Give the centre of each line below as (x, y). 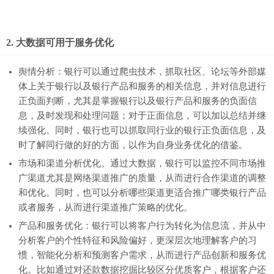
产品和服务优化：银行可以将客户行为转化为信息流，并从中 (142, 226)
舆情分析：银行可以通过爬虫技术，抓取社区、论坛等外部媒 (142, 72)
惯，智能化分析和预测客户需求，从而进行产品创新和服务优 (142, 255)
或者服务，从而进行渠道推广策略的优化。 (106, 208)
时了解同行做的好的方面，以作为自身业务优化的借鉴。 (133, 145)
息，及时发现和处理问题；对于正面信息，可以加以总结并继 (142, 116)
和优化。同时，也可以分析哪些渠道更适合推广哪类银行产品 (142, 193)
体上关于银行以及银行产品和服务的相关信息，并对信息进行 (142, 87)
